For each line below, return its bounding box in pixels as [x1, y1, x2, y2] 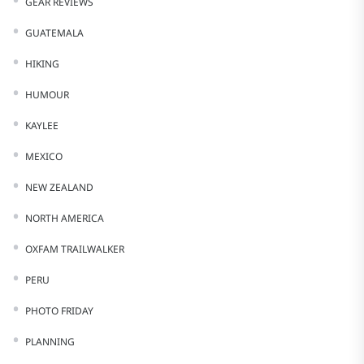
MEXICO [25, 149, 63, 163]
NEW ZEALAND [25, 180, 93, 194]
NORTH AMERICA [25, 211, 104, 225]
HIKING [25, 57, 59, 71]
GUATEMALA [25, 26, 84, 40]
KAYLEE [25, 119, 58, 132]
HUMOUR [25, 88, 69, 102]
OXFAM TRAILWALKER [25, 242, 124, 256]
